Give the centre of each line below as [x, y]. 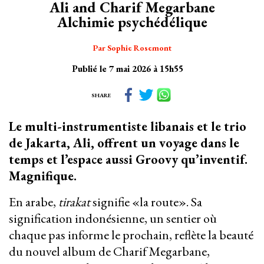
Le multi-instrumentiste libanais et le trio [128, 127]
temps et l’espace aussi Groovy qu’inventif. [128, 160]
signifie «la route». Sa [147, 202]
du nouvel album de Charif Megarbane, [109, 252]
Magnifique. [43, 176]
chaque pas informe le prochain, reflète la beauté [131, 235]
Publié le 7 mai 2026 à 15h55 [127, 69]
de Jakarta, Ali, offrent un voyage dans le [124, 143]
